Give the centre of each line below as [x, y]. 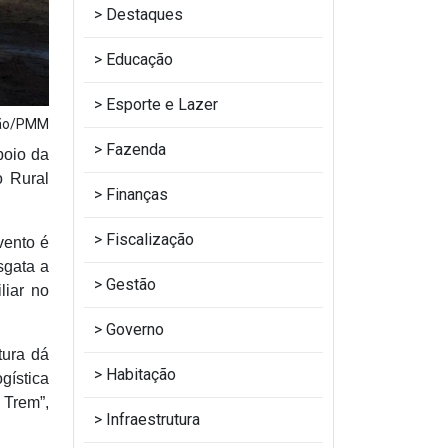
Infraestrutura [153, 419]
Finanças [137, 194]
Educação [139, 59]
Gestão [131, 284]
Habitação [141, 374]
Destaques [144, 14]
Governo [135, 329]
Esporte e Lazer [162, 104]
